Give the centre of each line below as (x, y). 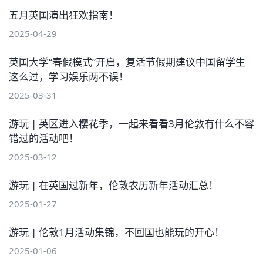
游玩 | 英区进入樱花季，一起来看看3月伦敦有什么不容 (131, 123)
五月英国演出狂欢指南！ (64, 15)
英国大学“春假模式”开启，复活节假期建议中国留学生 (127, 62)
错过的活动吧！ (44, 138)
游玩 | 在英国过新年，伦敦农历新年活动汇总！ (114, 185)
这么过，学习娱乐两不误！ (69, 76)
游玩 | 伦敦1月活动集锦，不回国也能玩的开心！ (117, 232)
